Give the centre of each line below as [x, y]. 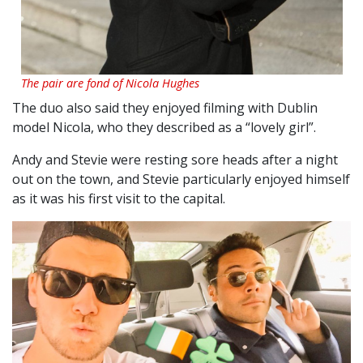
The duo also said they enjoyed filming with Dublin [165, 107]
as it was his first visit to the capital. [119, 198]
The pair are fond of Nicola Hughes [110, 83]
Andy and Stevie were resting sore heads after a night [175, 159]
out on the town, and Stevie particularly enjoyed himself [181, 179]
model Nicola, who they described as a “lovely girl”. [164, 127]
